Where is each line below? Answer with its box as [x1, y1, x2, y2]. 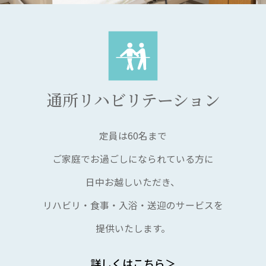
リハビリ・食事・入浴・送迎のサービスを [42, 198, 223, 212]
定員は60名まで [99, 128, 167, 142]
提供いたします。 [95, 221, 170, 235]
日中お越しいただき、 [85, 175, 180, 189]
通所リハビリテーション [46, 88, 220, 112]
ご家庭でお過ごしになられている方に [52, 151, 214, 166]
